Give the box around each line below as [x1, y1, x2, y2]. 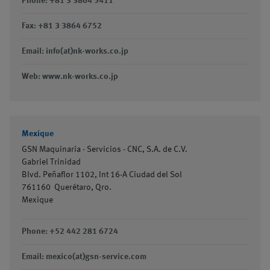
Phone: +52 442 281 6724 [22, 227, 118, 236]
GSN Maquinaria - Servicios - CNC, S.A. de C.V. [22, 145, 187, 154]
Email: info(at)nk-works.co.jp [22, 47, 128, 55]
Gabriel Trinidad [22, 158, 81, 166]
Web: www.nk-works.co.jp [22, 72, 118, 81]
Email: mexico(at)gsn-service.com [22, 253, 146, 261]
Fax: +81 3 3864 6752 [22, 22, 102, 30]
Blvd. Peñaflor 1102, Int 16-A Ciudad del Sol [22, 171, 182, 179]
